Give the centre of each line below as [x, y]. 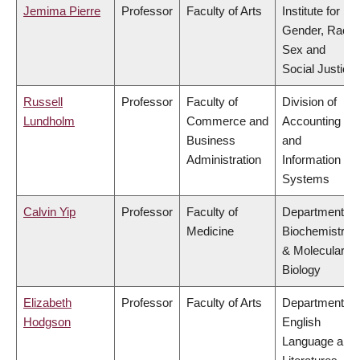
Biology [301, 270]
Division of [309, 102]
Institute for [311, 11]
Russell [43, 102]
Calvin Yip [49, 212]
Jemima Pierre [62, 11]
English [301, 322]
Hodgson [47, 322]
